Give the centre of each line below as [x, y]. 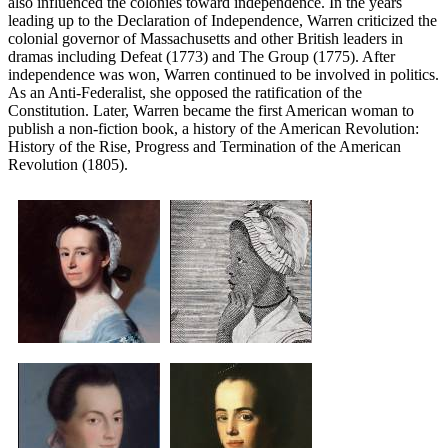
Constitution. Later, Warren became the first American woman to [211, 110]
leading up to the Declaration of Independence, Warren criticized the [222, 20]
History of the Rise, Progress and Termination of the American [204, 146]
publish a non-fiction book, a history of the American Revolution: [213, 128]
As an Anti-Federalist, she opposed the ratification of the [185, 92]
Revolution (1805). [68, 164]
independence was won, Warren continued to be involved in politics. [223, 74]
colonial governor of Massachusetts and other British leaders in [205, 38]
